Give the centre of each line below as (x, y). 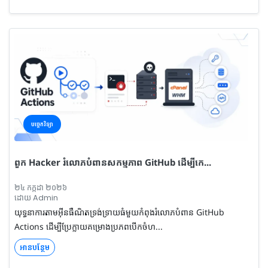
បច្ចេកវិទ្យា (42, 124)
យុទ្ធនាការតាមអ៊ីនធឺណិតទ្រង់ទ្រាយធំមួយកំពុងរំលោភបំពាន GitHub (119, 212)
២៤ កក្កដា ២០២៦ (41, 187)
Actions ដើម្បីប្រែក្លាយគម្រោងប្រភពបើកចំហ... (89, 226)
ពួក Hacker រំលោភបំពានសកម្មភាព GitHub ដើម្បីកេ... (113, 162)
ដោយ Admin (36, 197)
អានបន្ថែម (35, 247)
